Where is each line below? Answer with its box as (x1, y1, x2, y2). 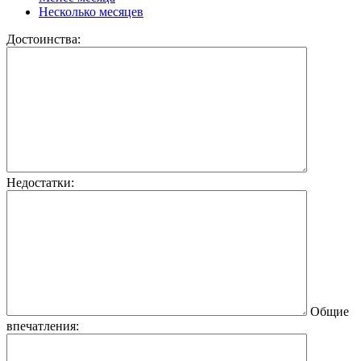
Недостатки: (6, 175, 74, 189)
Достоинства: (6, 31, 81, 46)
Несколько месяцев (39, 4, 143, 19)
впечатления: (6, 318, 79, 333)
